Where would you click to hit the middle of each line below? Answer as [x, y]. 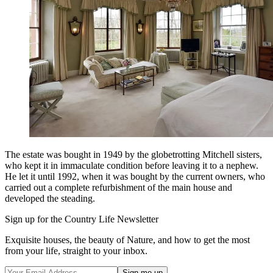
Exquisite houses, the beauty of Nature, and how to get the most [127, 240]
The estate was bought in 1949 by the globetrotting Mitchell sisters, [133, 155]
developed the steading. [50, 199]
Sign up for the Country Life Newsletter [82, 219]
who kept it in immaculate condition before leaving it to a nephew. [132, 166]
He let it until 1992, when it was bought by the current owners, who [135, 177]
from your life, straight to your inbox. [76, 251]
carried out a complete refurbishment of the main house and [119, 188]
